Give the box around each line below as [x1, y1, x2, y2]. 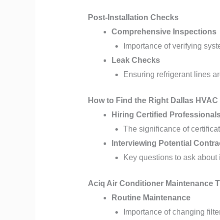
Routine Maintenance [111, 193, 191, 202]
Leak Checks [111, 55, 160, 64]
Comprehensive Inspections [111, 27, 217, 36]
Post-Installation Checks [87, 13, 179, 22]
